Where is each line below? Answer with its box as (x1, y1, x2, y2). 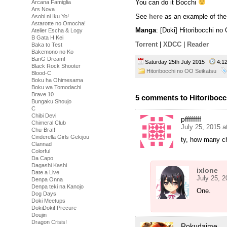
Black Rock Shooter (31, 63, 81, 69)
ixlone (197, 166, 218, 174)
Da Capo (31, 155, 53, 161)
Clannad (31, 141, 52, 147)
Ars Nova (31, 6, 55, 12)
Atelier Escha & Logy (31, 27, 83, 33)
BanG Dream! (31, 56, 65, 62)
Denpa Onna (31, 176, 63, 182)
